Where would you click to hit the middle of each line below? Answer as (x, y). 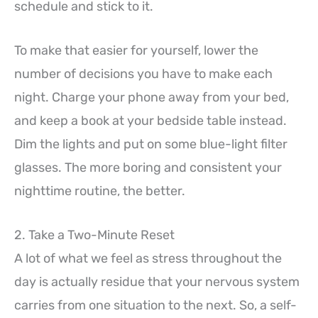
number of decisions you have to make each (143, 73)
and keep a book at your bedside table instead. (150, 120)
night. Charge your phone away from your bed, (152, 97)
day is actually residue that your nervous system (157, 281)
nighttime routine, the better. (100, 191)
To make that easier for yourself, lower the (136, 50)
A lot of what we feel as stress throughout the (148, 258)
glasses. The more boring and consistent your (148, 167)
